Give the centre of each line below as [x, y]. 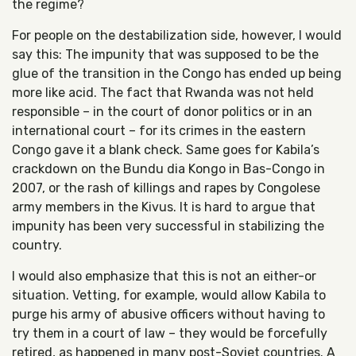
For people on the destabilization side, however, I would [177, 35]
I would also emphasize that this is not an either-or [164, 276]
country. [37, 245]
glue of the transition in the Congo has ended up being [177, 74]
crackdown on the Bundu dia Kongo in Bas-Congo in [168, 169]
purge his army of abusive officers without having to [168, 314]
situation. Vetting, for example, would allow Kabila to [169, 295]
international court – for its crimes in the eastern [159, 131]
